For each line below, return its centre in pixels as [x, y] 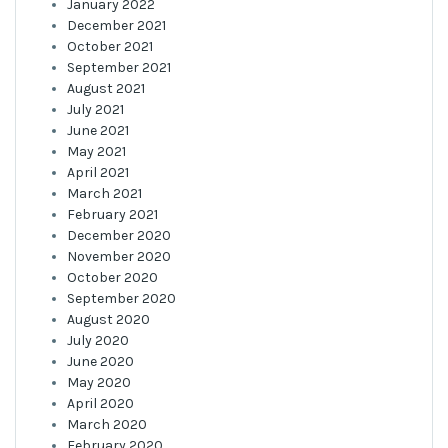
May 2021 [96, 151]
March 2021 [104, 193]
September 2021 [119, 67]
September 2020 [121, 298]
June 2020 [100, 361]
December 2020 [119, 235]
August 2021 [106, 88]
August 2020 [108, 319]
